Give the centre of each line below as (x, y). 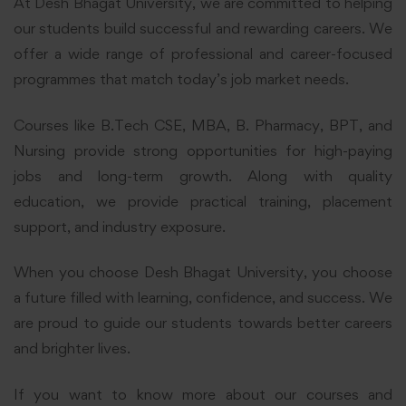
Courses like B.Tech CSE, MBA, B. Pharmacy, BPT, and (203, 125)
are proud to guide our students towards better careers (203, 323)
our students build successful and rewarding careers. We (203, 29)
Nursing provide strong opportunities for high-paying (203, 150)
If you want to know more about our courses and (203, 394)
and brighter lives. (72, 348)
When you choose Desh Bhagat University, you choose (203, 272)
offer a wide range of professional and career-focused (203, 54)
